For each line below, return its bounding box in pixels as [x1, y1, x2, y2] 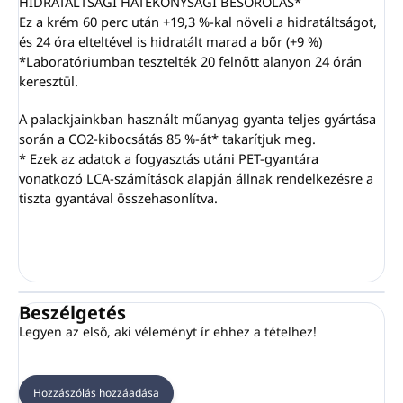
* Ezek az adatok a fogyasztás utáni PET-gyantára [19, 149, 318, 168]
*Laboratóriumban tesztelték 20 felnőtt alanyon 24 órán [19, 52, 362, 71]
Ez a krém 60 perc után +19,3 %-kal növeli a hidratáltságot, [19, 13, 377, 31]
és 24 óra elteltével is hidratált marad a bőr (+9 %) [19, 32, 322, 51]
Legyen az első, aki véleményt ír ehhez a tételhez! [19, 323, 317, 341]
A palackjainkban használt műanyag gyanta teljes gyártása [19, 110, 376, 129]
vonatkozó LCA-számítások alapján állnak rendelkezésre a [19, 169, 373, 188]
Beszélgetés [19, 300, 126, 326]
